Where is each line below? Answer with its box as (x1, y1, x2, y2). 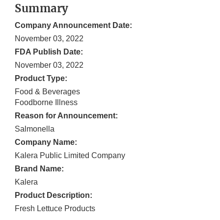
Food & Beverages (15, 87, 80, 96)
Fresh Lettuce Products (15, 204, 95, 213)
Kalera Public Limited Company (15, 151, 125, 160)
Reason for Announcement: (15, 111, 118, 120)
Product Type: (15, 74, 67, 83)
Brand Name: (15, 165, 64, 173)
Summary (15, 1, 69, 16)
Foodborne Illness (15, 98, 78, 107)
